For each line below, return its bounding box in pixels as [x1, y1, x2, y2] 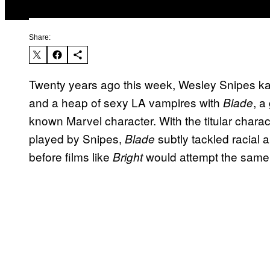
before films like [29, 148, 113, 165]
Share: [29, 33, 51, 42]
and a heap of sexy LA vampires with [29, 94, 223, 111]
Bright [113, 149, 143, 165]
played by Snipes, [29, 130, 125, 147]
